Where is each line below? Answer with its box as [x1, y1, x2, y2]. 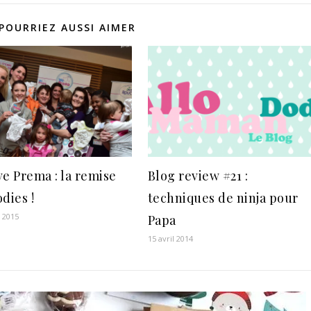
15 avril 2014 [147, 233, 193, 244]
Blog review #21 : [147, 167, 249, 184]
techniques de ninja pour [147, 189, 299, 206]
